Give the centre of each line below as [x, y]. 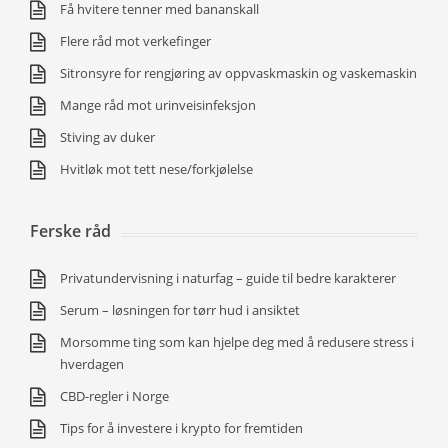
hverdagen [92, 364]
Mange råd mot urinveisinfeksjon [158, 105]
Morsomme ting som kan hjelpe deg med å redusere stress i [237, 342]
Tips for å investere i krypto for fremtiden [181, 428]
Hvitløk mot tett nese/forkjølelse [156, 169]
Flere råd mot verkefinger [135, 41]
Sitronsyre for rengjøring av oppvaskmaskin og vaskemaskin [238, 73]
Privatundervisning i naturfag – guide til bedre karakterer [228, 278]
